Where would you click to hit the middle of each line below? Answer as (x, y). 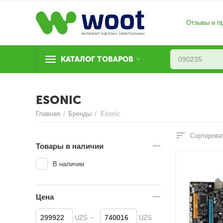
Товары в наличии (70, 146)
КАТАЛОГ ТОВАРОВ (97, 59)
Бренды (80, 114)
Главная (48, 114)
